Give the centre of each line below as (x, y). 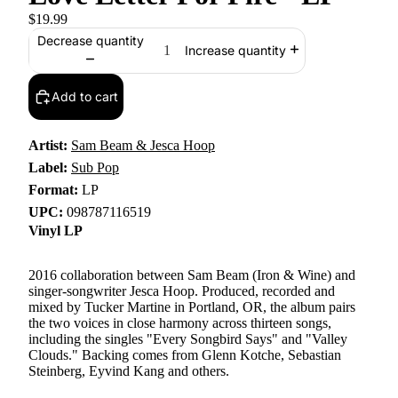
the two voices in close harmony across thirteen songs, (180, 323)
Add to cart (85, 96)
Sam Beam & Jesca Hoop (143, 145)
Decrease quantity (90, 40)
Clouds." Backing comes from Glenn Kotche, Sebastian (185, 355)
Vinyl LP (56, 231)
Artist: (48, 145)
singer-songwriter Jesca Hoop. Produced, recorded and (182, 291)
